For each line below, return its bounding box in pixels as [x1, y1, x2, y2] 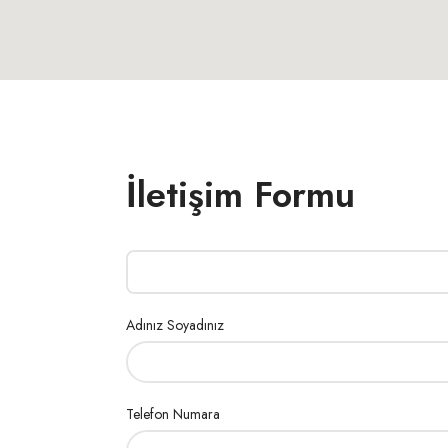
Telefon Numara [126, 404, 220, 424]
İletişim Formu [126, 168, 355, 221]
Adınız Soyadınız [126, 315, 224, 335]
